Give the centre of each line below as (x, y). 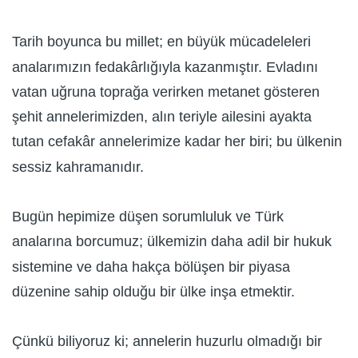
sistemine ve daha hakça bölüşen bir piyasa (151, 267)
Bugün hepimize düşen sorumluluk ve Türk (148, 217)
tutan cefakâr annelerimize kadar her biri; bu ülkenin (177, 142)
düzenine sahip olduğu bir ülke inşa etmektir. (153, 292)
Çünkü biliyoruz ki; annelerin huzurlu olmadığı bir (167, 342)
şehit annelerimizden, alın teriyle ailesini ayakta (162, 117)
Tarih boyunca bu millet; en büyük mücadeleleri (161, 42)
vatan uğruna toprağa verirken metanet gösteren (166, 92)
